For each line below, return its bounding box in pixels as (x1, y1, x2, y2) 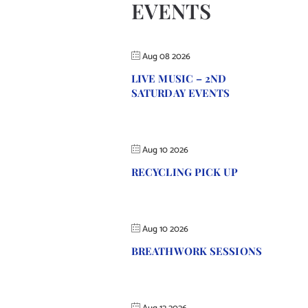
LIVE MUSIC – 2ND (131, 71, 227, 85)
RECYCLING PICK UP (131, 165, 238, 179)
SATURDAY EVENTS (131, 86, 230, 100)
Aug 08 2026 (142, 49, 190, 64)
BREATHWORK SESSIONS (131, 244, 262, 258)
